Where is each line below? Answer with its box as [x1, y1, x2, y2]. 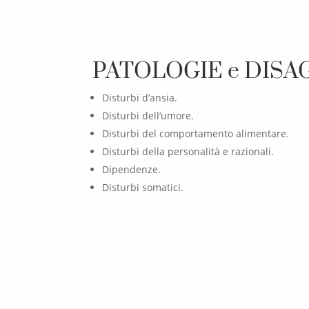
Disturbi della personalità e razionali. [102, 144, 275, 158]
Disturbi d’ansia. [102, 90, 178, 104]
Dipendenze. [102, 162, 161, 176]
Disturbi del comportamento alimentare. [102, 126, 290, 140]
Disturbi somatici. [102, 180, 184, 194]
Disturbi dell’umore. [102, 108, 195, 122]
